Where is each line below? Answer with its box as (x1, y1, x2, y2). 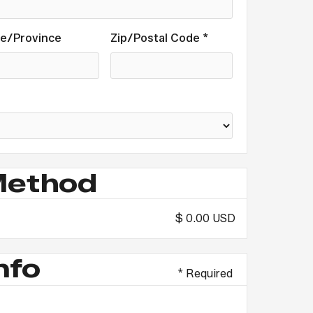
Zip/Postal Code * (110, 31, 208, 45)
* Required (177, 267, 233, 280)
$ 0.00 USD (175, 212, 235, 225)
